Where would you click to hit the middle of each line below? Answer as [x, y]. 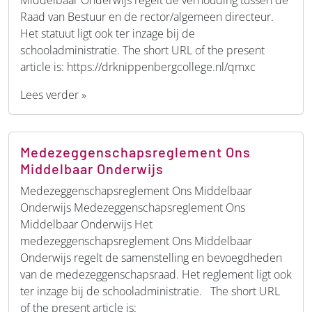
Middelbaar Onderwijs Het [86, 224]
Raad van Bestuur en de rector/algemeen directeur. [147, 16]
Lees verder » [53, 94]
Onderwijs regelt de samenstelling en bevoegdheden [151, 257]
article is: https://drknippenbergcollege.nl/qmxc [138, 67]
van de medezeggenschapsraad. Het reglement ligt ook [156, 274]
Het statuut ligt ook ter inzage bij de [108, 33]
